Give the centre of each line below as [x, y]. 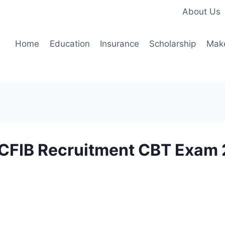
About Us [201, 12]
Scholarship [173, 43]
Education [70, 43]
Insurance [119, 43]
